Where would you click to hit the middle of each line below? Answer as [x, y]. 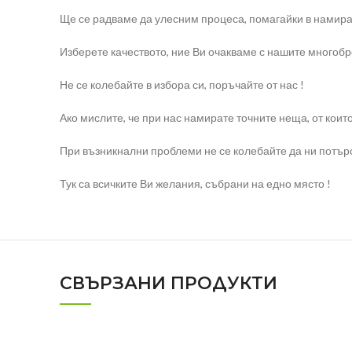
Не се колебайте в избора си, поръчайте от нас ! [182, 85]
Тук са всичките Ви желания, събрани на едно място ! [195, 184]
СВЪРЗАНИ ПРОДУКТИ [169, 284]
